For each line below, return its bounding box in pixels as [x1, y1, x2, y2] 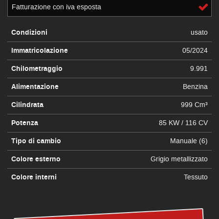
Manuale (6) [170, 136, 208, 146]
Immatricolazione [11, 45, 68, 56]
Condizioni [11, 27, 47, 38]
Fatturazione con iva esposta [12, 2, 101, 12]
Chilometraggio [11, 64, 63, 74]
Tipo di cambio [11, 136, 61, 146]
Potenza [11, 118, 38, 128]
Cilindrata [11, 100, 44, 110]
